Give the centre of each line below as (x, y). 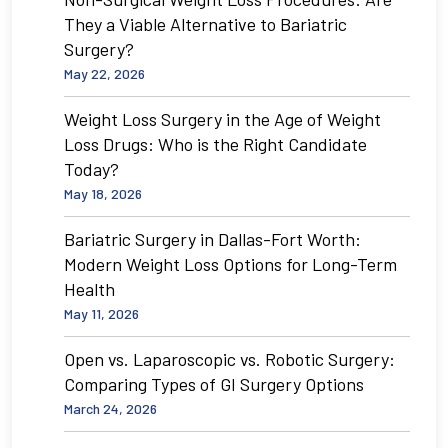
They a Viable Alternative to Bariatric (205, 23)
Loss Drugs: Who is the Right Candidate (215, 143)
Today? (91, 168)
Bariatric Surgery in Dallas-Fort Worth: (212, 238)
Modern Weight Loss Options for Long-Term (230, 263)
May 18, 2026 (103, 193)
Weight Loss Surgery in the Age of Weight (222, 118)
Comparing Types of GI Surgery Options (214, 383)
